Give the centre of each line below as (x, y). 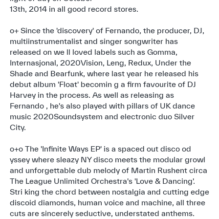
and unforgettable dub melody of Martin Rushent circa (109, 170)
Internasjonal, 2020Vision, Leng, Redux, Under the (100, 63)
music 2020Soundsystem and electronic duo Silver (102, 116)
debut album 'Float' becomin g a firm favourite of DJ (103, 84)
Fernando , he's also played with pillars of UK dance (102, 106)
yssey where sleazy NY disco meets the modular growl (108, 159)
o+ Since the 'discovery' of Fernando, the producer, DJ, (107, 30)
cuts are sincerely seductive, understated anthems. (102, 213)
